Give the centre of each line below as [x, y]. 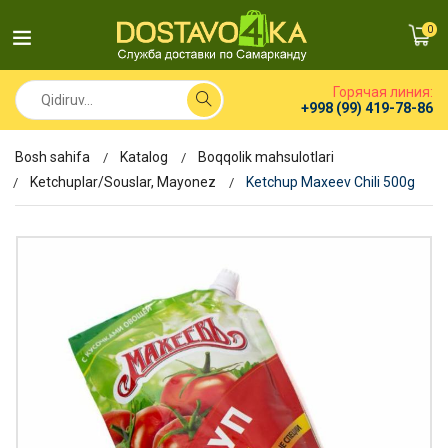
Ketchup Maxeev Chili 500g [330, 182]
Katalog [144, 157]
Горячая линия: [383, 92]
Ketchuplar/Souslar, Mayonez [123, 182]
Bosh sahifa [52, 157]
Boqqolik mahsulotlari [266, 157]
